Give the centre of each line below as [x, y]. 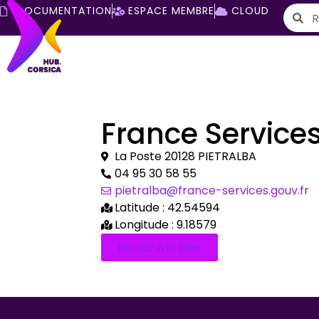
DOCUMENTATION [64, 11]
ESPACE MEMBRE [171, 11]
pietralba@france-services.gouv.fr [212, 191]
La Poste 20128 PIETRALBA [185, 157]
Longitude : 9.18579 [166, 225]
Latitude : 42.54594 [167, 208]
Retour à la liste [159, 248]
